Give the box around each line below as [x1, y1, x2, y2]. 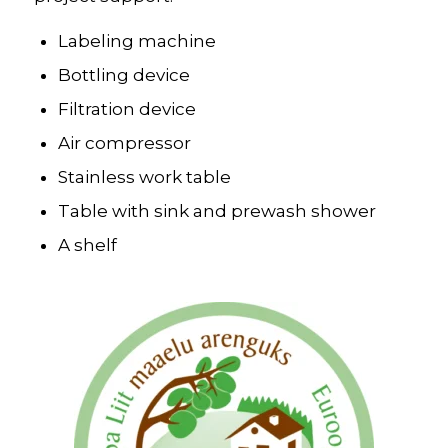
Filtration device [57, 99, 196, 120]
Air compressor [57, 133, 191, 154]
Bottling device [57, 65, 190, 86]
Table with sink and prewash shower [57, 201, 376, 222]
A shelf [57, 235, 117, 256]
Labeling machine [57, 31, 216, 52]
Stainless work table [57, 167, 231, 188]
